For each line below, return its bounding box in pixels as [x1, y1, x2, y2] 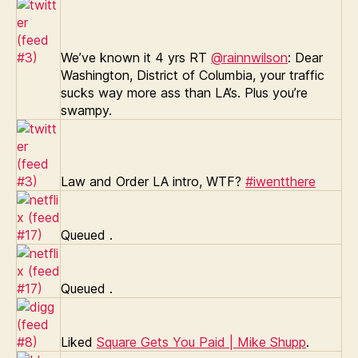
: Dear [288, 49, 323, 66]
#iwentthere [245, 173, 316, 189]
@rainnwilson [211, 49, 288, 66]
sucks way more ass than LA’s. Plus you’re [61, 84, 308, 101]
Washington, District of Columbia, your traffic [61, 66, 324, 83]
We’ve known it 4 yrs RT [61, 49, 211, 66]
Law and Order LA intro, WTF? [61, 173, 245, 189]
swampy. [61, 101, 112, 118]
